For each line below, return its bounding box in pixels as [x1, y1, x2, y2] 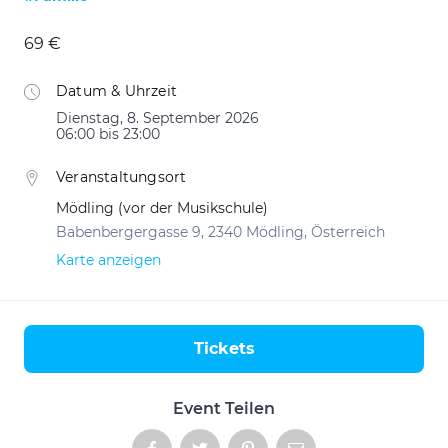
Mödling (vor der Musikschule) [56, 199, 268, 217]
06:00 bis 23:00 [56, 125, 160, 143]
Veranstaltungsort [56, 168, 187, 186]
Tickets [193, 339, 255, 358]
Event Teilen [173, 399, 275, 418]
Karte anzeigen [56, 251, 161, 269]
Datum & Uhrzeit [56, 82, 177, 100]
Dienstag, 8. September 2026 [56, 109, 259, 127]
